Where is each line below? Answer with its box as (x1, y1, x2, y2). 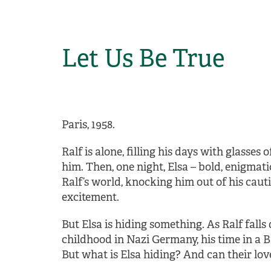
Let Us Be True (62, 42, 224, 74)
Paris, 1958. (62, 117, 115, 132)
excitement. (62, 190, 119, 204)
